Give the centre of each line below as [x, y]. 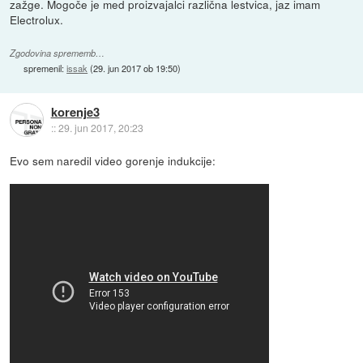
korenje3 [75, 112]
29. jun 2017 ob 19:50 [136, 68]
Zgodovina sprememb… [58, 53]
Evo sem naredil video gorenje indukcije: [113, 160]
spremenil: [45, 68]
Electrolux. [37, 19]
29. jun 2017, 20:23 [100, 128]
